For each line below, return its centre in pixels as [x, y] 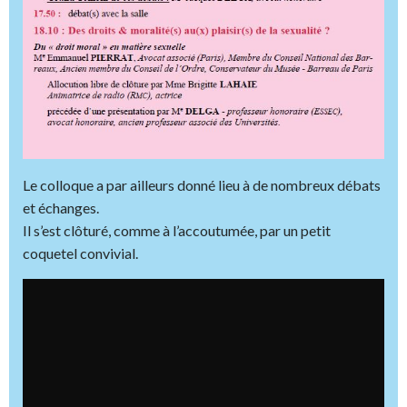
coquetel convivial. [80, 253]
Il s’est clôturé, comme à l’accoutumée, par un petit [177, 231]
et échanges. [61, 208]
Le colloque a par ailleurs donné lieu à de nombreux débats [202, 185]
